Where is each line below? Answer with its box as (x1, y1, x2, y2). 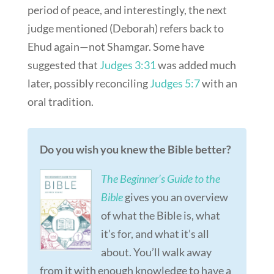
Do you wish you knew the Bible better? (39, 143, 231, 157)
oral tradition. (27, 95, 94, 109)
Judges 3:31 (99, 58, 156, 72)
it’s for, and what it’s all (100, 227, 209, 241)
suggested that (27, 58, 100, 72)
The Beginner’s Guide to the (100, 172, 220, 186)
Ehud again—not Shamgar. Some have (27, 40, 204, 54)
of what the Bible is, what (100, 209, 220, 223)
